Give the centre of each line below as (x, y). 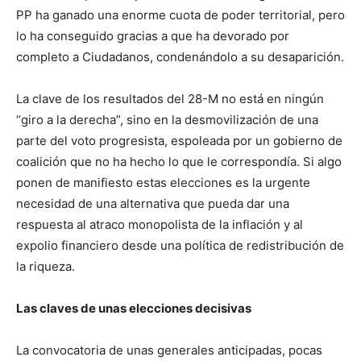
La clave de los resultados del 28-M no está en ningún (170, 99)
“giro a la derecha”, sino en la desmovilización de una (167, 120)
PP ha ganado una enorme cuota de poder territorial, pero (180, 15)
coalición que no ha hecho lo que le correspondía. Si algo (179, 162)
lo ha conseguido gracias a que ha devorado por (153, 36)
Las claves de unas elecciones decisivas (134, 309)
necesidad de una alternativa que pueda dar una (153, 204)
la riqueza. (46, 267)
